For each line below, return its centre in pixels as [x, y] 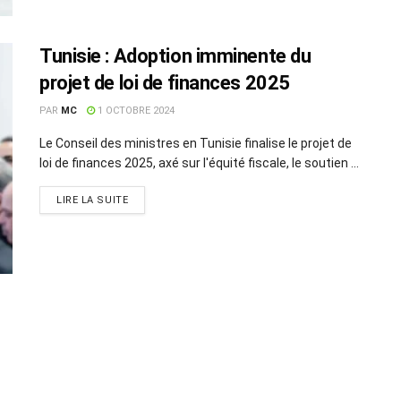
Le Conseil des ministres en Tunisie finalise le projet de [196, 144]
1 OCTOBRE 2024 [135, 111]
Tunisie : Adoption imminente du [175, 56]
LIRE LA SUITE [93, 200]
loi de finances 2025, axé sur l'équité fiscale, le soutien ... [199, 163]
